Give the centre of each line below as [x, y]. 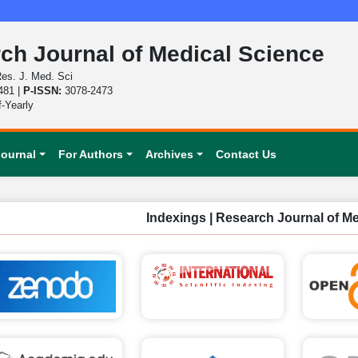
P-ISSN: [44, 90]
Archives [169, 154]
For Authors [91, 154]
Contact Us [246, 154]
